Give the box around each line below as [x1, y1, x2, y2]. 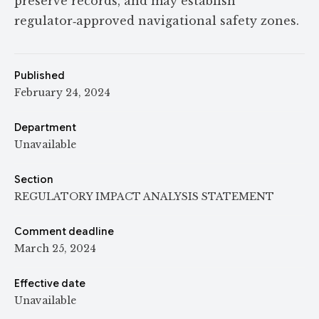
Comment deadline [14, 225, 114, 238]
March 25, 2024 [14, 242, 96, 255]
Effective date [14, 277, 85, 290]
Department [14, 121, 76, 134]
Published [14, 69, 65, 82]
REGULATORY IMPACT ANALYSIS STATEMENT [14, 190, 274, 203]
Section [14, 173, 53, 186]
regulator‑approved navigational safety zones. [14, 14, 299, 28]
